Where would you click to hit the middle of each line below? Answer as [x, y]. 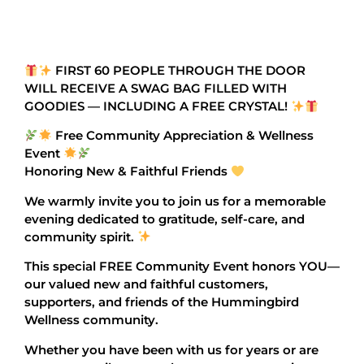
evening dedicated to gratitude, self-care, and [165, 219]
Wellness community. [91, 320]
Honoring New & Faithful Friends [128, 171]
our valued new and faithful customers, [146, 284]
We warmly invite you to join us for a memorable [175, 201]
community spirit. [81, 236]
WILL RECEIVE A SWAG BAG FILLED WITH [156, 89]
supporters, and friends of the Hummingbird [162, 302]
